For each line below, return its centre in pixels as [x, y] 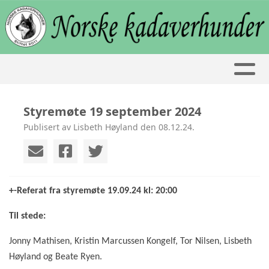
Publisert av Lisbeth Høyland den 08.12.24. [109, 127]
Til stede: [27, 216]
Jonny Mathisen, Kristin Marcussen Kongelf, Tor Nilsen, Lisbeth [130, 241]
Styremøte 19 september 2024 [112, 111]
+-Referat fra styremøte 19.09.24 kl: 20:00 [93, 191]
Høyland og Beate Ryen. [56, 257]
